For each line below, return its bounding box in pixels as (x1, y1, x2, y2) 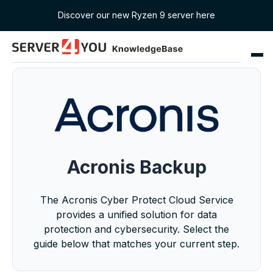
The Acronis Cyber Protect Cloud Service (40, 193, 233, 206)
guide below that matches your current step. (34, 237, 239, 250)
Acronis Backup (66, 155, 207, 178)
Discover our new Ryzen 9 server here (58, 10, 215, 20)
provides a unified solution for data (56, 208, 217, 221)
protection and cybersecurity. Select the (44, 222, 229, 235)
